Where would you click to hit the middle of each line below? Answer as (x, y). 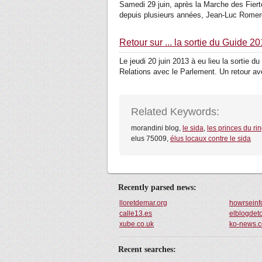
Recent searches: (147, 249)
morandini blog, (157, 128)
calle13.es (136, 213)
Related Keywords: (175, 112)
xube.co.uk (137, 224)
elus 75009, (151, 139)
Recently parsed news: (157, 187)
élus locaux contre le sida (211, 139)
